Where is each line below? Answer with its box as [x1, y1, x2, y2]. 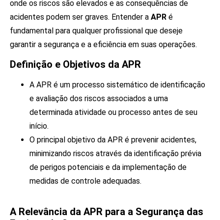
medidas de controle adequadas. [29, 176, 141, 186]
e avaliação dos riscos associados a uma [29, 93, 168, 103]
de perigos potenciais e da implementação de [29, 162, 187, 172]
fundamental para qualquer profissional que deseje [10, 26, 183, 35]
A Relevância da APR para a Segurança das [10, 205, 203, 218]
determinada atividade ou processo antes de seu [29, 107, 197, 117]
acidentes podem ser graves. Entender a [10, 12, 151, 22]
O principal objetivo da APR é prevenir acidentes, [29, 135, 196, 144]
